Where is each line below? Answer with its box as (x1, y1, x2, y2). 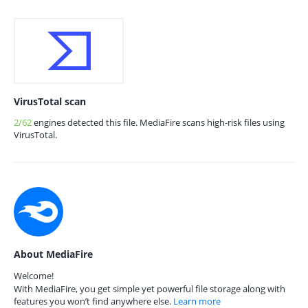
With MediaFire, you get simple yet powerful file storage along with (14, 283, 285, 295)
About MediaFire (14, 247, 93, 261)
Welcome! (14, 269, 54, 282)
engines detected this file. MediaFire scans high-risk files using (32, 116, 285, 129)
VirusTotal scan (14, 95, 86, 108)
